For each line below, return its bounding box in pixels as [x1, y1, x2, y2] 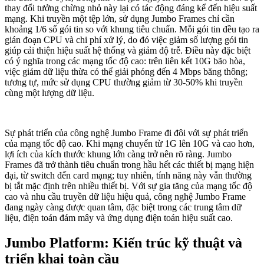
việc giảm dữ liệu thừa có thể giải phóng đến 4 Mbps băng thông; [5, 66, 247, 77]
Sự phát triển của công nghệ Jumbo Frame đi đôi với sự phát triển [5, 127, 248, 138]
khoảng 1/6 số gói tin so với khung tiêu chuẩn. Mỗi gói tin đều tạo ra [5, 24, 259, 34]
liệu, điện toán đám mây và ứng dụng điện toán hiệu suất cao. [5, 212, 233, 223]
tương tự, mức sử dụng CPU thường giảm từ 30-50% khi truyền [5, 77, 243, 87]
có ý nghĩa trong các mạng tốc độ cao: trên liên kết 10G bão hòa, [5, 55, 245, 66]
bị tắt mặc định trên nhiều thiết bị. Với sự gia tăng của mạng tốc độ [5, 180, 252, 191]
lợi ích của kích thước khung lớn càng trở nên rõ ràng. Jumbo [5, 148, 232, 159]
